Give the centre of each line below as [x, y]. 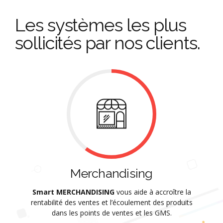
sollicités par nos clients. [108, 43]
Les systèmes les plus [101, 25]
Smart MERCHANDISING [73, 192]
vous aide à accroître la [153, 192]
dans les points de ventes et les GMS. [111, 213]
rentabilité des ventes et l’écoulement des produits [111, 203]
